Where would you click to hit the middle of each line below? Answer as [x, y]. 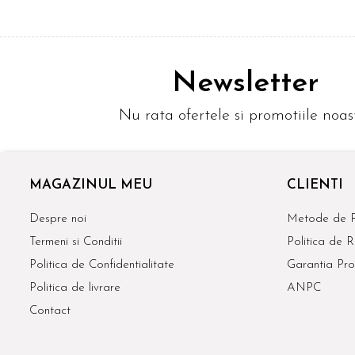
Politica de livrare [75, 288]
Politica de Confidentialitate [102, 265]
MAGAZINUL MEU [91, 185]
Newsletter [245, 83]
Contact [50, 311]
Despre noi [58, 219]
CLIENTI [315, 185]
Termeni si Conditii [76, 242]
